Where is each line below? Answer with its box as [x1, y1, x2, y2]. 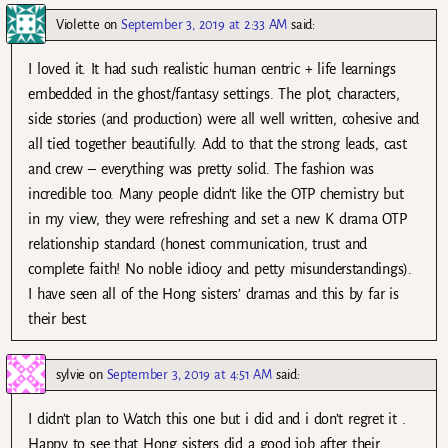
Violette [56, 16, 100, 32]
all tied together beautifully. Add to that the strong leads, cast [28, 135, 407, 152]
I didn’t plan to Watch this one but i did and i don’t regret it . [28, 410, 406, 427]
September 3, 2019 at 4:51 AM [106, 366, 272, 382]
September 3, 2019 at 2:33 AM [121, 16, 288, 32]
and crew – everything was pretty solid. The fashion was [28, 160, 374, 177]
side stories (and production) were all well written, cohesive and [28, 110, 420, 127]
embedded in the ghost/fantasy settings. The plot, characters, [28, 85, 400, 102]
